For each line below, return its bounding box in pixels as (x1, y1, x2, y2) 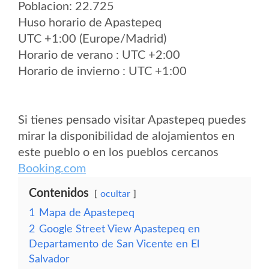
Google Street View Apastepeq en (39, 224, 200, 234)
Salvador (29, 254, 70, 264)
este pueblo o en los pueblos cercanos (18, 147, 219, 159)
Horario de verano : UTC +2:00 (18, 49, 180, 61)
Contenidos (29, 187, 89, 199)
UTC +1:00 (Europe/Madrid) (18, 33, 166, 45)
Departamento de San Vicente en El (29, 239, 199, 249)
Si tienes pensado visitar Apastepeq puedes (18, 114, 246, 126)
